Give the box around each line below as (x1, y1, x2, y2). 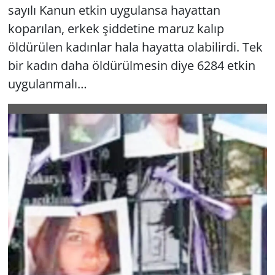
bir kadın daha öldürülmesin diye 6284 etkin (7, 57, 255, 74)
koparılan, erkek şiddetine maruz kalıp (7, 20, 224, 37)
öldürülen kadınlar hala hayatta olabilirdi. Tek (7, 39, 263, 56)
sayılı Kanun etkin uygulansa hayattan (7, 2, 220, 19)
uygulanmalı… (7, 76, 87, 93)
